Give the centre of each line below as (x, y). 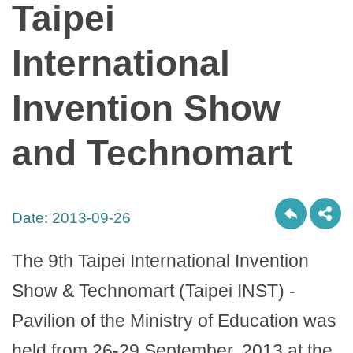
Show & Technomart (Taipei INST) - (154, 291)
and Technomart (152, 154)
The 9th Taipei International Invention (160, 261)
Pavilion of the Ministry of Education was (174, 321)
